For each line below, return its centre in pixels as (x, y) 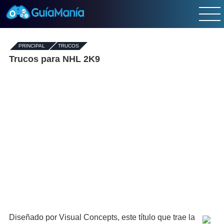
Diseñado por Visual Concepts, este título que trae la (102, 217)
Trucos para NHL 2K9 (54, 59)
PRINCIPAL (32, 46)
